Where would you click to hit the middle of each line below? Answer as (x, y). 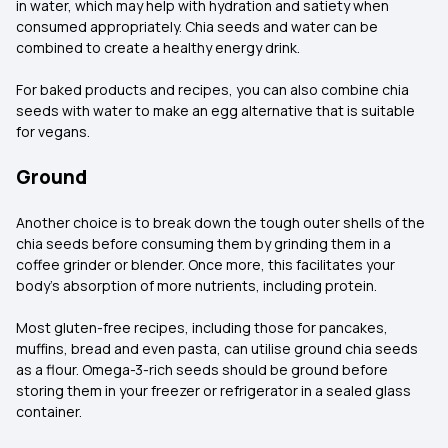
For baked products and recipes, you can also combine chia (212, 89)
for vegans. (54, 131)
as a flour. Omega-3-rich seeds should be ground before (202, 369)
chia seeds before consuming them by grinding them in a (203, 243)
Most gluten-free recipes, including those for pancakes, (202, 327)
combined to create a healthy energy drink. (159, 47)
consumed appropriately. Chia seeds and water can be (197, 26)
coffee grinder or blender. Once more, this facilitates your (205, 264)
